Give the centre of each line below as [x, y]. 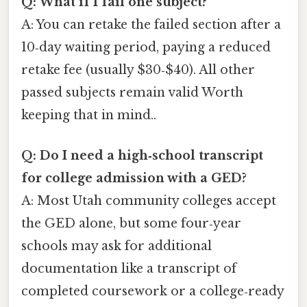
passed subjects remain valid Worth [132, 93]
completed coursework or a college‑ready [152, 292]
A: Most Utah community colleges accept [149, 201]
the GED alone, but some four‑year [131, 224]
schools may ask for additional [116, 246]
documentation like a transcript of [129, 269]
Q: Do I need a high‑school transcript [142, 156]
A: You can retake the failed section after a [151, 25]
